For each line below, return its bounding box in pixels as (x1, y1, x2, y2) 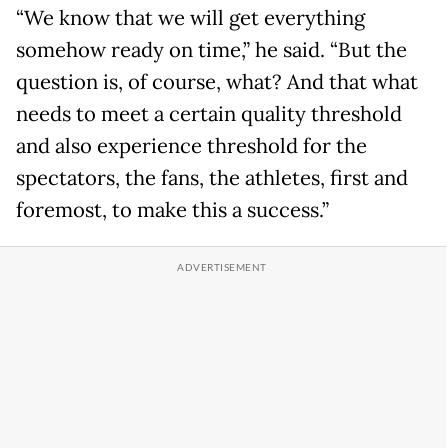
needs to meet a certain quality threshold (16, 101, 402, 128)
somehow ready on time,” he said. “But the (16, 37, 407, 64)
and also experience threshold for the (16, 133, 367, 160)
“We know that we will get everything (16, 5, 365, 32)
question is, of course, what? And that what (16, 69, 418, 96)
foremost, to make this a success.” (16, 197, 329, 224)
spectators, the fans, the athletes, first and (16, 165, 408, 192)
